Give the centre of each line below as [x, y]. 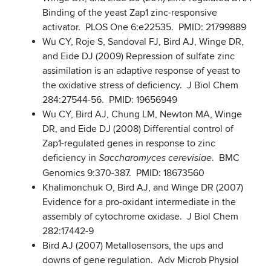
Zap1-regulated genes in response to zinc [129, 144]
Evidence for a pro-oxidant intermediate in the [139, 202]
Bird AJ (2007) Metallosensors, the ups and [133, 246]
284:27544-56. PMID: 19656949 [110, 100]
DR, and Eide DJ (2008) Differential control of [138, 129]
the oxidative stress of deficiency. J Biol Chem [140, 86]
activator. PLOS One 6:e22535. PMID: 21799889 [144, 28]
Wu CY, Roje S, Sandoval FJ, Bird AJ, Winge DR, [143, 42]
